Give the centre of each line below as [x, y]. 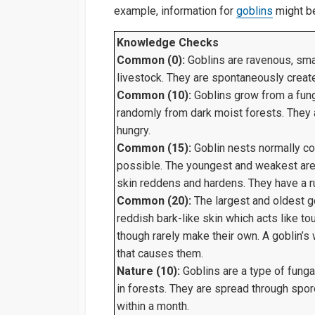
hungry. [134, 131]
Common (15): [154, 148]
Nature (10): [148, 271]
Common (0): [151, 60]
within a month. [153, 307]
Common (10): [154, 96]
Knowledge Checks [168, 43]
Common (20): [154, 201]
